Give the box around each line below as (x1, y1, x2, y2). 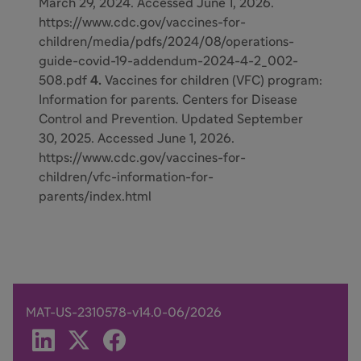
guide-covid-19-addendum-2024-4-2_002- (39, 54, 298, 68)
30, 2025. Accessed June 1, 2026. (39, 131, 234, 145)
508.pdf (39, 73, 87, 87)
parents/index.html (39, 189, 151, 203)
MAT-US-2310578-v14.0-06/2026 (26, 305, 222, 319)
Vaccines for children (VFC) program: (105, 73, 322, 87)
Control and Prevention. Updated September (39, 112, 303, 126)
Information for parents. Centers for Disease (39, 93, 297, 106)
